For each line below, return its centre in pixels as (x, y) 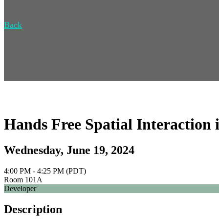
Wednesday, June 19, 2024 (69, 150)
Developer (20, 189)
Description (33, 209)
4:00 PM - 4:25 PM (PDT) (45, 171)
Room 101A (23, 180)
